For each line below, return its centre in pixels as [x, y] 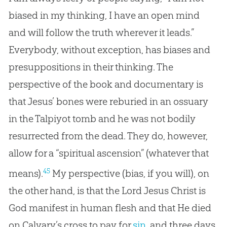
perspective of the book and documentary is [106, 84]
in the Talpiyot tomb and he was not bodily [102, 119]
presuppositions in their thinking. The [91, 67]
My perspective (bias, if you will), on [129, 173]
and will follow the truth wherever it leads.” [101, 33]
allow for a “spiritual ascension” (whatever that [108, 153]
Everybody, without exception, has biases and [109, 50]
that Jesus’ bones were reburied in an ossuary [108, 102]
